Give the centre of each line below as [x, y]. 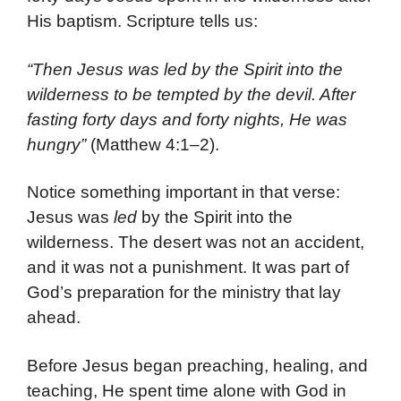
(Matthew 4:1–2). [153, 144]
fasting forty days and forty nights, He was [187, 119]
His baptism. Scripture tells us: [142, 21]
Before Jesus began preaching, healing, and [197, 365]
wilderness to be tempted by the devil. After [191, 94]
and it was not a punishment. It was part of [188, 268]
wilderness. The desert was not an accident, [196, 243]
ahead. [54, 318]
